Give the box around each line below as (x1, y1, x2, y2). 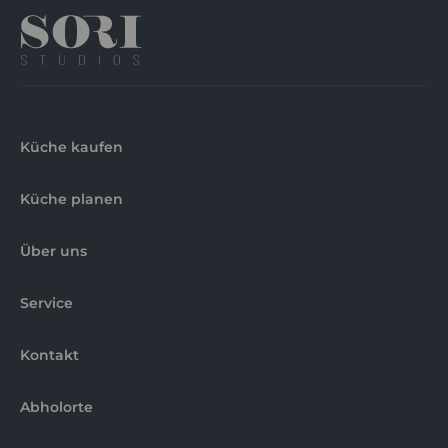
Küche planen (20, 190, 123, 208)
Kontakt (20, 346, 79, 364)
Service (20, 294, 73, 312)
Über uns (20, 242, 87, 260)
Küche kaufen (20, 138, 123, 156)
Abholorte (20, 398, 93, 416)
